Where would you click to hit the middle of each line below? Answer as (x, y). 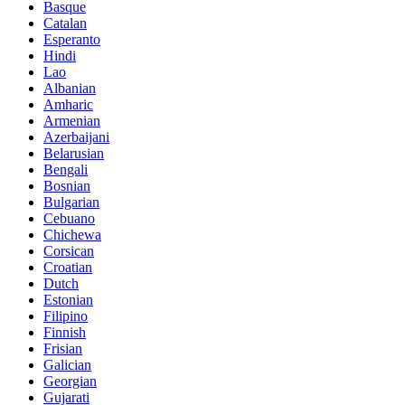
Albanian (70, 88)
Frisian (63, 348)
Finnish (65, 332)
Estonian (68, 299)
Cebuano (69, 218)
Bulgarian (71, 202)
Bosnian (67, 185)
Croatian (68, 267)
